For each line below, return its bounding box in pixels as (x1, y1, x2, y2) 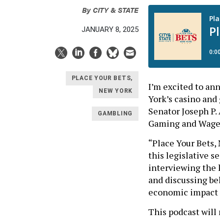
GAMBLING (98, 110, 133, 117)
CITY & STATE (93, 4, 138, 15)
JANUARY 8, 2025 (82, 25, 138, 34)
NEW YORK (99, 87, 133, 95)
